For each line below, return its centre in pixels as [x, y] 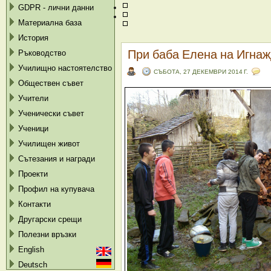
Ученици [33, 129]
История [33, 38]
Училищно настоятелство [65, 68]
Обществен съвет [51, 83]
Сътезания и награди [57, 159]
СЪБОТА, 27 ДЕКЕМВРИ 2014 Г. [201, 71]
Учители [33, 98]
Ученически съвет [51, 113]
